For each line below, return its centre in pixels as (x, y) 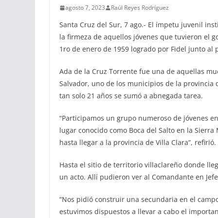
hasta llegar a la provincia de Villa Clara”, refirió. (138, 143)
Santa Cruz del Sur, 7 (95, 25)
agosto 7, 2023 (85, 8)
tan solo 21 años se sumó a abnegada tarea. (131, 96)
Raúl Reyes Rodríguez (140, 8)
